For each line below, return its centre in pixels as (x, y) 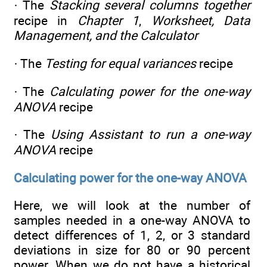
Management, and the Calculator (106, 36)
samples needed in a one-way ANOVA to (132, 221)
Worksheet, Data (201, 21)
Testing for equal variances (120, 63)
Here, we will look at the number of (132, 206)
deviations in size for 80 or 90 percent (132, 250)
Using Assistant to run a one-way (150, 135)
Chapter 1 (108, 21)
